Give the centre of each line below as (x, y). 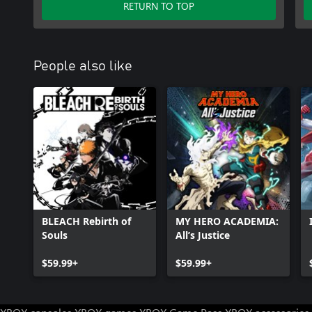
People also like (83, 66)
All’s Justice (203, 235)
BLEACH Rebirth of (86, 221)
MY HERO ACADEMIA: (227, 221)
